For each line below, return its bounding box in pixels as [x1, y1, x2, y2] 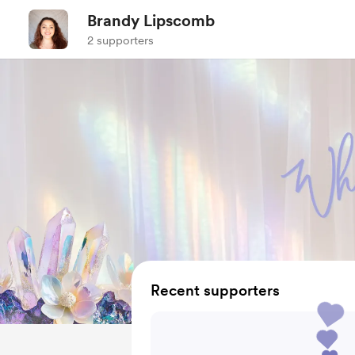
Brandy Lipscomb [87, 11, 215, 30]
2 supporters [87, 33, 154, 48]
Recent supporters [151, 281, 280, 300]
